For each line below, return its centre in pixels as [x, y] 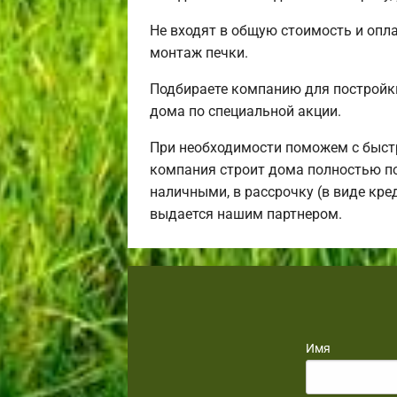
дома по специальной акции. [245, 112]
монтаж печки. [199, 53]
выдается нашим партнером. [246, 214]
